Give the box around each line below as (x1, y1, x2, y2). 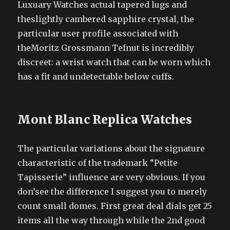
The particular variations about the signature (17, 143, 205, 154)
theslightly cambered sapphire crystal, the (17, 13, 195, 24)
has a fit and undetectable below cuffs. (17, 71, 175, 82)
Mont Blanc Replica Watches (17, 111, 193, 127)
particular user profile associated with (17, 28, 179, 39)
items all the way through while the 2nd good (17, 215, 205, 225)
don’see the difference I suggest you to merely (17, 186, 207, 197)
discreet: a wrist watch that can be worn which (17, 56, 211, 67)
